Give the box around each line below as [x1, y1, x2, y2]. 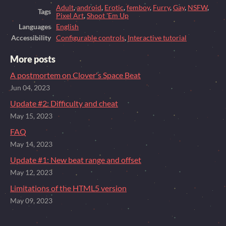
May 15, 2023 [10, 112, 52, 120]
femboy [127, 4, 150, 12]
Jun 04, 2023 [10, 84, 50, 92]
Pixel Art [56, 12, 84, 20]
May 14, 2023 [10, 140, 52, 148]
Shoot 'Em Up [87, 12, 129, 20]
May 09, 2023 [10, 197, 52, 205]
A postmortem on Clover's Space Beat [10, 70, 141, 80]
